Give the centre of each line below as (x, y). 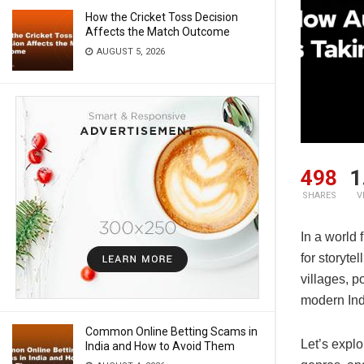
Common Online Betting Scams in (171, 331)
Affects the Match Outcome (158, 32)
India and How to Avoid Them (160, 346)
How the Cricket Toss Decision (162, 17)
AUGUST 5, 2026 (130, 52)
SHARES (319, 196)
